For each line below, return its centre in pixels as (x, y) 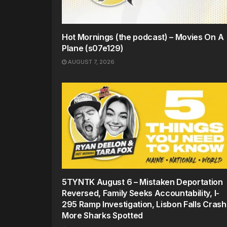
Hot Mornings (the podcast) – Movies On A (143, 37)
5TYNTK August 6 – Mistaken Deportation (142, 182)
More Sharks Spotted (102, 215)
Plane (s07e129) (93, 48)
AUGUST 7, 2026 (90, 62)
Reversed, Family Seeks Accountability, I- (141, 193)
